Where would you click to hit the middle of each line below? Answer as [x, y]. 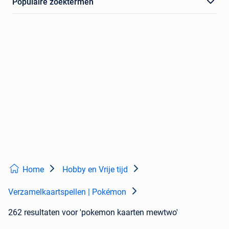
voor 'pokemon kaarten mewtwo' [120, 213]
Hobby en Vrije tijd [95, 170]
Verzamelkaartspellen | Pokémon [67, 192]
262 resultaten [34, 213]
